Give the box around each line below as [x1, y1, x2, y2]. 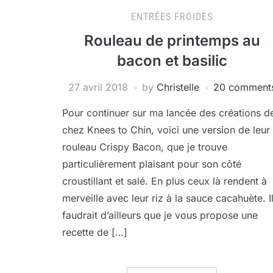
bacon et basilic [116, 52, 227, 69]
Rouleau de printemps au [83, 32, 260, 49]
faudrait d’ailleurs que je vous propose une [62, 209, 258, 221]
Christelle [156, 81, 199, 93]
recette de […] [62, 226, 127, 238]
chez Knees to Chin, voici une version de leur [62, 124, 270, 136]
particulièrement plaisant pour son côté [62, 158, 241, 170]
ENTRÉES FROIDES [131, 11, 213, 23]
